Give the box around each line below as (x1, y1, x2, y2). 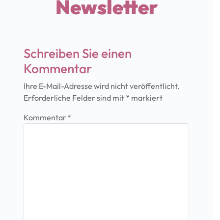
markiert (130, 92, 163, 103)
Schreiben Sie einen (24, 45, 132, 61)
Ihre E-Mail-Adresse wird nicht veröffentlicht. (24, 81, 180, 91)
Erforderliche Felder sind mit (24, 92, 126, 103)
